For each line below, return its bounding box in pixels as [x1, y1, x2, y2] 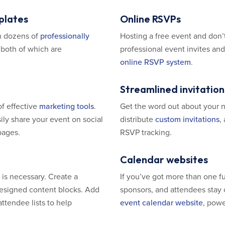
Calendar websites [120, 153, 208, 166]
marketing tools [39, 101, 94, 111]
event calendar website [120, 198, 203, 208]
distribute [120, 115, 155, 125]
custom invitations [155, 115, 219, 125]
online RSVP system [120, 57, 191, 67]
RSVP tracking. [120, 128, 172, 138]
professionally [40, 31, 89, 41]
